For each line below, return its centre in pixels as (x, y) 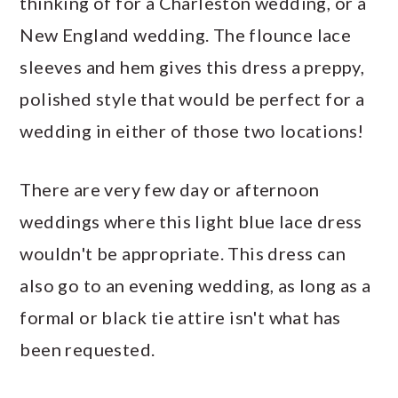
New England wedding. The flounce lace (186, 35)
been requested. (88, 350)
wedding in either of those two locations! (192, 131)
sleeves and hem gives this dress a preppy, (192, 67)
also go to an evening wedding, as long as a (195, 286)
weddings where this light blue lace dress (191, 222)
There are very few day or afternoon (170, 190)
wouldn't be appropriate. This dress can (183, 254)
